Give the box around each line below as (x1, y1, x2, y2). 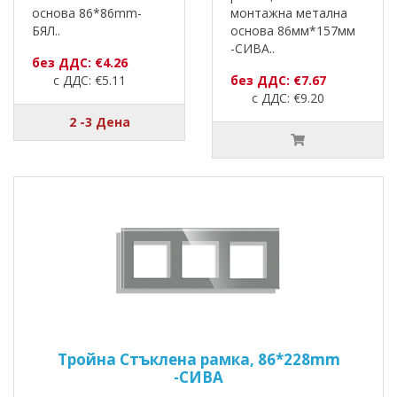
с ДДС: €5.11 (32, 72, 126, 90)
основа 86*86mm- (32, 4, 142, 22)
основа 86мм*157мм (230, 22, 355, 40)
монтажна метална (230, 4, 347, 22)
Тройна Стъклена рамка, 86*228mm (57, 349, 340, 370)
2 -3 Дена (68, 113, 130, 131)
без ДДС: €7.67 (230, 72, 326, 90)
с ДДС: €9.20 (230, 90, 324, 107)
